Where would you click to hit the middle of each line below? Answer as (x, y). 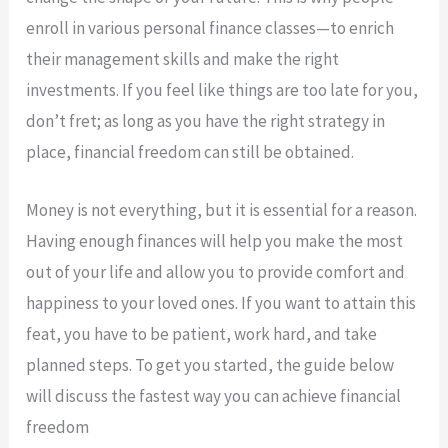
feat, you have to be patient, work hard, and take (202, 333)
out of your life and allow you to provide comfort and (216, 271)
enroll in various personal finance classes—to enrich (210, 27)
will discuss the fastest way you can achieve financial (214, 395)
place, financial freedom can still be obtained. (190, 151)
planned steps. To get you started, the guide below (210, 364)
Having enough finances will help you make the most (215, 240)
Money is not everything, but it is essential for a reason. (222, 209)
